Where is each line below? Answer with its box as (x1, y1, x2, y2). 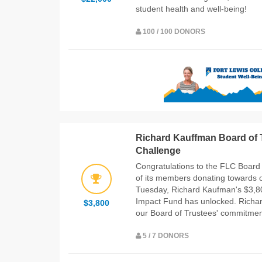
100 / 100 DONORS (141, 27, 205, 36)
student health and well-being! (136, 4, 247, 13)
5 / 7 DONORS (141, 231, 189, 240)
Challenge (136, 145, 181, 156)
